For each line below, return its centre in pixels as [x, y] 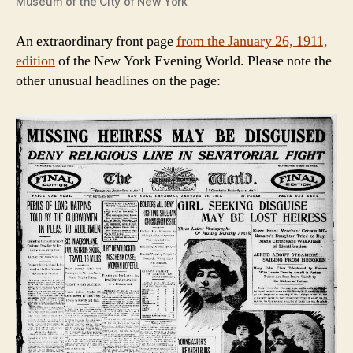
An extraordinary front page [96, 41]
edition [35, 61]
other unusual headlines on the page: [118, 80]
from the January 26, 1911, [252, 41]
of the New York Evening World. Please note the [193, 61]
